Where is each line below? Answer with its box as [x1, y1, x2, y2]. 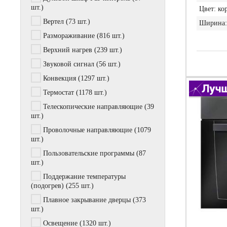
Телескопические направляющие [43, 103, 142, 110]
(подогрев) [31, 182, 64, 190]
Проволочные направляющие [43, 126, 132, 134]
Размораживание [43, 32, 95, 40]
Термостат [43, 89, 74, 96]
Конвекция [43, 74, 76, 82]
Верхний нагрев [43, 46, 92, 54]
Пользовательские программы [43, 149, 134, 157]
